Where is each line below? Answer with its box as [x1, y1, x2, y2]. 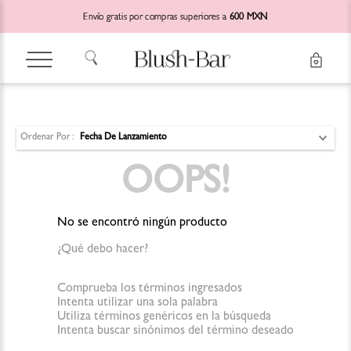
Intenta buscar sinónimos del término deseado [57, 324, 294, 338]
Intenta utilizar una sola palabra [57, 296, 218, 309]
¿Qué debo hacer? [57, 243, 148, 256]
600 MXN [229, 13, 268, 23]
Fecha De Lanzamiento [79, 133, 167, 143]
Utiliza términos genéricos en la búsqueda [57, 310, 271, 324]
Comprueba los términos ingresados [57, 282, 242, 295]
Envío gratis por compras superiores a [83, 13, 230, 23]
